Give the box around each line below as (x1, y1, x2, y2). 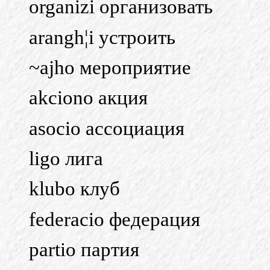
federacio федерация (29, 208, 200, 230)
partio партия (29, 238, 139, 260)
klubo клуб (29, 178, 120, 200)
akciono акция (29, 87, 148, 109)
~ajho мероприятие (29, 56, 191, 78)
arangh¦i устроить (29, 26, 175, 48)
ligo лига (29, 147, 103, 169)
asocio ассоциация (29, 117, 184, 139)
